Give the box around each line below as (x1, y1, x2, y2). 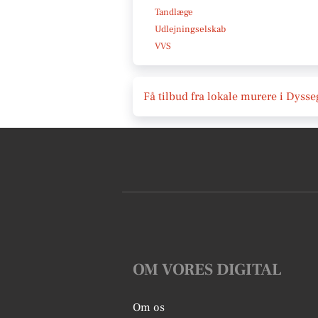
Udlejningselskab (155, 23, 226, 35)
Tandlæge (155, 6, 193, 18)
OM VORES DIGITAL (133, 258, 282, 280)
